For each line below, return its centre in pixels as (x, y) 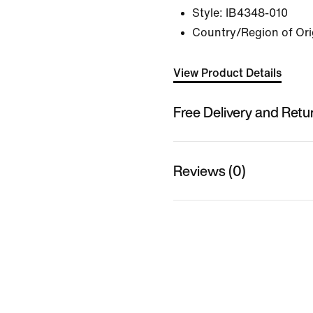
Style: (208, 13)
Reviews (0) (210, 170)
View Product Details (227, 73)
